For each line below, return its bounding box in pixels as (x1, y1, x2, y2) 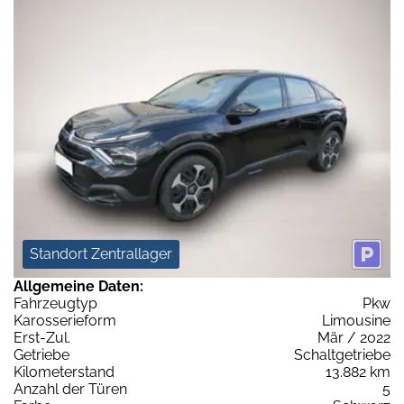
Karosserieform (14, 311, 116, 329)
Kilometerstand (14, 363, 115, 381)
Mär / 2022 (317, 328, 390, 346)
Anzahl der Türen (14, 380, 127, 398)
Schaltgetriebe (294, 345, 390, 363)
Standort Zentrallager (30, 244, 172, 262)
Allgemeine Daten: (14, 277, 143, 295)
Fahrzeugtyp (14, 294, 97, 312)
